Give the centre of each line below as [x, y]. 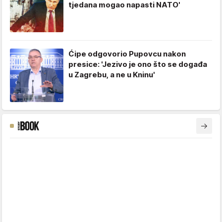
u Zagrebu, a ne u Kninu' [112, 75]
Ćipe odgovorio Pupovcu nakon [127, 54]
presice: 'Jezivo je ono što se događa [138, 64]
